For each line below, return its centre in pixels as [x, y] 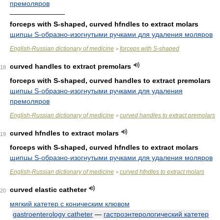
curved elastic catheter [48, 190]
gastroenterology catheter [53, 214]
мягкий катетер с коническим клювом [70, 204]
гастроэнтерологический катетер [156, 214]
